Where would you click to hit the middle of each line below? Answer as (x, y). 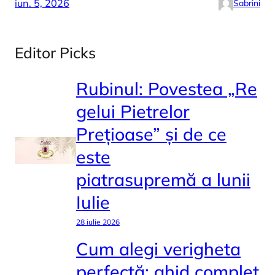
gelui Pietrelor (133, 111)
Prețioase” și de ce (151, 134)
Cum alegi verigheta (158, 248)
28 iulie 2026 (98, 222)
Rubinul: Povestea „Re (167, 88)
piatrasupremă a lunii (163, 179)
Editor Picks (55, 53)
